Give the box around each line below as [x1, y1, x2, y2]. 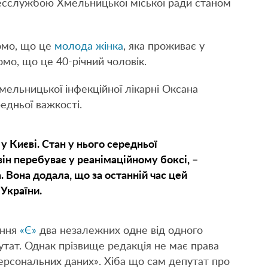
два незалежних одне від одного [36, 226, 203, 237]
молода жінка [51, 41, 123, 53]
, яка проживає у [123, 41, 205, 53]
